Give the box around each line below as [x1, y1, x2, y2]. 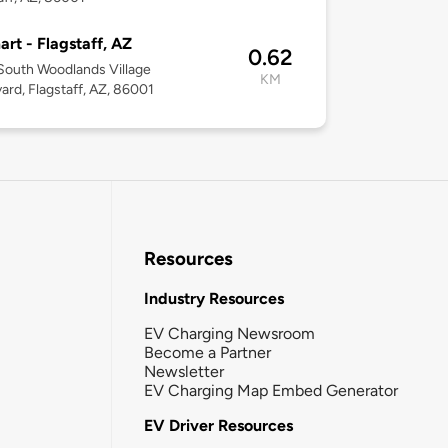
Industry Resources [144, 288, 284, 308]
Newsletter [144, 361, 224, 381]
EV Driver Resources [144, 415, 293, 435]
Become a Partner [144, 342, 271, 362]
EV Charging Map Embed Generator [144, 380, 398, 400]
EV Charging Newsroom [144, 323, 315, 343]
